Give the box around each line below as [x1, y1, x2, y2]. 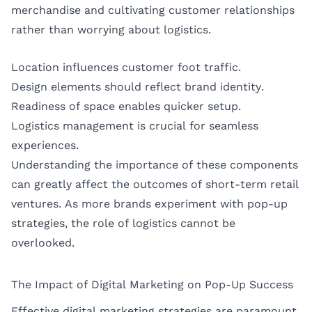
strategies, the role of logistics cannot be [11, 216, 235, 230]
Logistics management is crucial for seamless [11, 118, 258, 132]
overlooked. [11, 235, 75, 249]
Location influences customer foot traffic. [11, 60, 241, 74]
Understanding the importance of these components [11, 157, 298, 171]
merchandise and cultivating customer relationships [11, 3, 295, 17]
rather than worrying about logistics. [11, 23, 211, 37]
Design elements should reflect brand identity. [11, 79, 264, 93]
